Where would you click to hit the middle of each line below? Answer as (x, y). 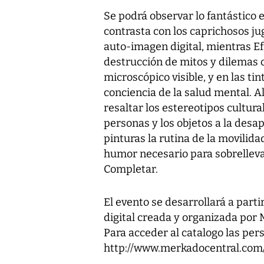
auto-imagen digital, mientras (179, 46)
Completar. (131, 169)
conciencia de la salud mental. (179, 92)
